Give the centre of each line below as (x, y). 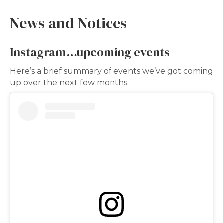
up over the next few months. (69, 83)
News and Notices (68, 23)
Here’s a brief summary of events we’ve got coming (111, 71)
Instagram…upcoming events (90, 52)
